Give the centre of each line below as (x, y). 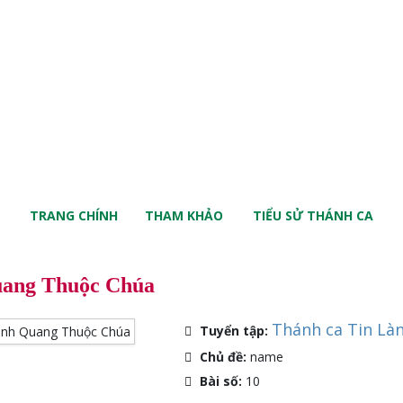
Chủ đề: (224, 357)
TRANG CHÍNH (73, 215)
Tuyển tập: (235, 331)
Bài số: (222, 381)
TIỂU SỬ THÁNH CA (313, 215)
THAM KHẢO (184, 215)
